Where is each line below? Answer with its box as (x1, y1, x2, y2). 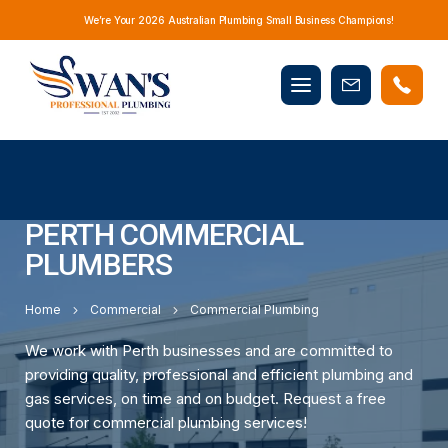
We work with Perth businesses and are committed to (25, 341, 393, 360)
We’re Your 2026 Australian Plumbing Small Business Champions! (84, 13, 394, 26)
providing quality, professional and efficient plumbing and (25, 365, 413, 384)
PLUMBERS (25, 247, 173, 282)
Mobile (301, 67, 348, 86)
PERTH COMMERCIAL (25, 217, 304, 252)
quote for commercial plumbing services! (25, 413, 307, 432)
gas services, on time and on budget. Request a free (25, 389, 386, 408)
